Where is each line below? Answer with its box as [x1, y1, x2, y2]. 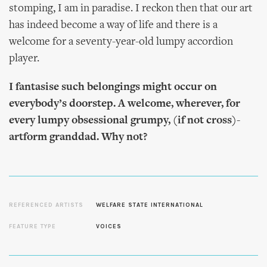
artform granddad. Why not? [9, 132, 147, 143]
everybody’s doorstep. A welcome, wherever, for [9, 98, 240, 110]
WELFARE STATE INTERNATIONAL [96, 201, 204, 209]
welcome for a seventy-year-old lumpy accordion [9, 36, 233, 48]
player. [9, 53, 39, 64]
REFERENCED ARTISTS [9, 201, 83, 209]
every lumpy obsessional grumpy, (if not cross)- [9, 115, 240, 126]
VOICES [96, 223, 122, 230]
